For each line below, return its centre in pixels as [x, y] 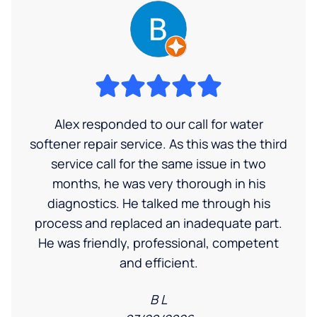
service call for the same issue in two [158, 163]
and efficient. [158, 262]
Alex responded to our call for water [158, 123]
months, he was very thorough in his [158, 183]
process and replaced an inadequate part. [158, 223]
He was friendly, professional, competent [158, 242]
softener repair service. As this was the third [158, 143]
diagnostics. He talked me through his [158, 203]
